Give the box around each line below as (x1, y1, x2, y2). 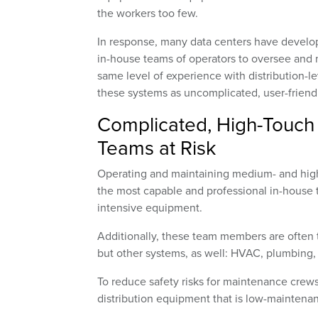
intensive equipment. (97, 199, 202, 216)
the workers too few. (97, 5, 198, 21)
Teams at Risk (97, 133, 216, 162)
